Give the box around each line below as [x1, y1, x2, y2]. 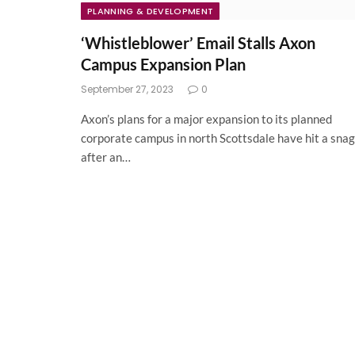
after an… [81, 149, 131, 164]
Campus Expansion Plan [81, 54, 246, 74]
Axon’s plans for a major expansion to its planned [81, 111, 332, 126]
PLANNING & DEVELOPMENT [87, 4, 214, 17]
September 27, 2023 [81, 82, 174, 96]
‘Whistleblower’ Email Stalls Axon [81, 32, 315, 52]
